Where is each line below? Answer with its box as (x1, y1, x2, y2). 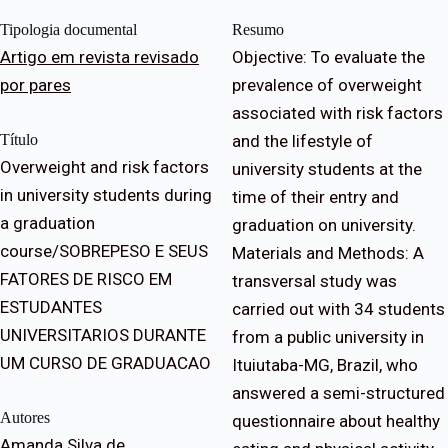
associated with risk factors (232, 103, 443, 124)
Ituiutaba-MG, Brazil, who (232, 355, 418, 376)
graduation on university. (232, 215, 416, 236)
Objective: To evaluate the (232, 47, 425, 68)
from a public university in (232, 327, 424, 348)
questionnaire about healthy (232, 411, 440, 432)
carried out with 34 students (232, 299, 445, 320)
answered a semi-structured (232, 383, 445, 404)
